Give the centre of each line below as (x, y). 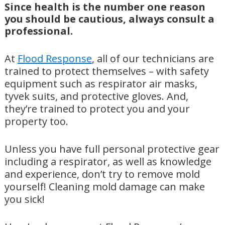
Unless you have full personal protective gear (112, 149)
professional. (38, 31)
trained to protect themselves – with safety (106, 71)
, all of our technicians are (153, 59)
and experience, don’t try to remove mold (102, 174)
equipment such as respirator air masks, (101, 84)
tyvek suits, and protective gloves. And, (96, 96)
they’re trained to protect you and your (97, 109)
